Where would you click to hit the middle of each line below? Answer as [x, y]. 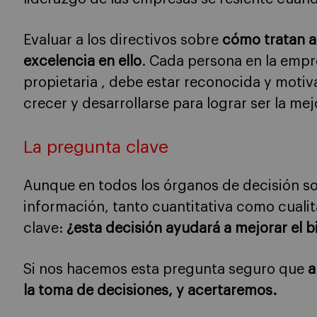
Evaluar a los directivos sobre [123, 40]
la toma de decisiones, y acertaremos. [150, 290]
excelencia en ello [82, 62]
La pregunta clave [96, 148]
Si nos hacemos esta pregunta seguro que [166, 269]
